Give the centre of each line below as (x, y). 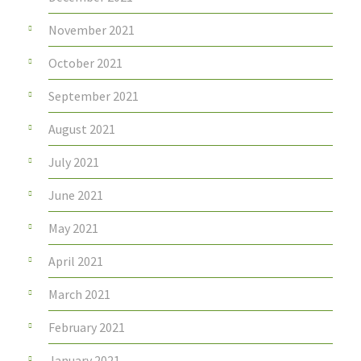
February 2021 (87, 328)
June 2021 (76, 195)
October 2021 (85, 63)
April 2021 (76, 261)
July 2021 (74, 162)
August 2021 (82, 129)
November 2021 (91, 30)
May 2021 (73, 228)
